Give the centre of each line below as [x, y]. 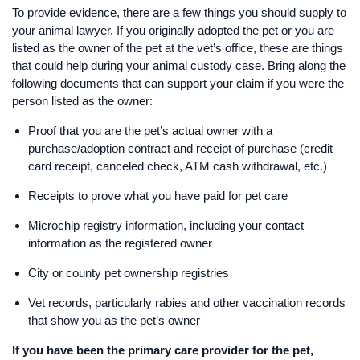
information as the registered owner [120, 243]
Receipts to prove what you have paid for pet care [158, 195]
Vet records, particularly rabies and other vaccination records [187, 302]
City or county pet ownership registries [129, 272]
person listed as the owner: [82, 100]
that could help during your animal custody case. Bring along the [179, 65]
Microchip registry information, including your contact [166, 225]
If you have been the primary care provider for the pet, [163, 350]
